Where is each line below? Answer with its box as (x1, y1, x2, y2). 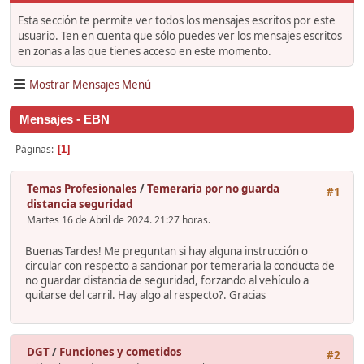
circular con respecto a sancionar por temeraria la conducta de (25, 258, 335, 273)
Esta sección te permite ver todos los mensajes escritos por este (18, 13, 336, 28)
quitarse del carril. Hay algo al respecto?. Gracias (25, 287, 266, 302)
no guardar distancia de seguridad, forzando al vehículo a (25, 272, 309, 288)
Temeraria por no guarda (147, 181, 279, 197)
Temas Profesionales (27, 181, 137, 197)
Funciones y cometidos (59, 344, 182, 359)
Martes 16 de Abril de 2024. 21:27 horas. (27, 213, 210, 227)
